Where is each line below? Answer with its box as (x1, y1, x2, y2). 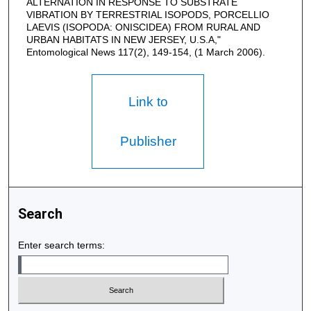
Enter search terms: (18, 239, 106, 251)
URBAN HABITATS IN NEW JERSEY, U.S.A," (26, 34, 221, 46)
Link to (128, 94, 168, 109)
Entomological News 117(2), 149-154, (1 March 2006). (26, 47, 265, 58)
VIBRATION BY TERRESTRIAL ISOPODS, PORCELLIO (26, 9, 269, 21)
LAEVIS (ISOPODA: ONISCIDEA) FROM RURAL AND (26, 22, 260, 33)
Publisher (119, 134, 176, 149)
